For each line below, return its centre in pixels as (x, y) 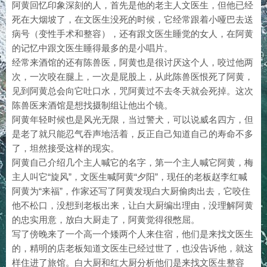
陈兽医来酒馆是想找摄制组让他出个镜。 (92, 105)
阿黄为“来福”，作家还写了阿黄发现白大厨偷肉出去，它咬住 (131, 191)
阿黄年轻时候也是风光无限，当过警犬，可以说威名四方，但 (133, 119)
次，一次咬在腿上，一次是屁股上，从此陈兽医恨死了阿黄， (133, 77)
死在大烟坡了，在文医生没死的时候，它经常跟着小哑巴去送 (133, 19)
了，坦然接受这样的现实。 (66, 148)
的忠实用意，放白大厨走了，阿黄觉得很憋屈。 (106, 220)
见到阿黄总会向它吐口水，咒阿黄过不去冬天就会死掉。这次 (133, 91)
